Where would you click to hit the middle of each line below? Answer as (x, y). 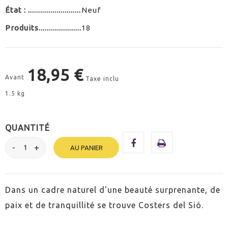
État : (17, 10)
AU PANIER (86, 147)
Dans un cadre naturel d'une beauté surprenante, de (113, 190)
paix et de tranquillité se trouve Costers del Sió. (104, 205)
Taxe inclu (102, 78)
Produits (22, 27)
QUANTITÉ (27, 127)
